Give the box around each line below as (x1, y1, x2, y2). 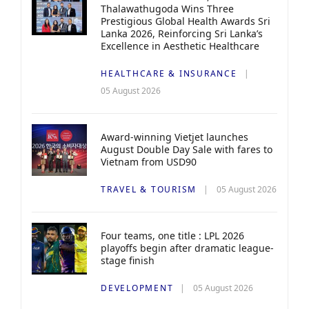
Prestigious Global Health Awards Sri (101, 14, 270, 28)
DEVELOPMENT (101, 282, 174, 294)
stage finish (101, 254, 154, 267)
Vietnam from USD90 (101, 155, 197, 168)
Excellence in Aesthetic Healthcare (101, 39, 259, 52)
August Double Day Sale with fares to (101, 143, 272, 156)
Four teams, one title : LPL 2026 (101, 229, 244, 242)
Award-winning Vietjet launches (101, 130, 248, 143)
